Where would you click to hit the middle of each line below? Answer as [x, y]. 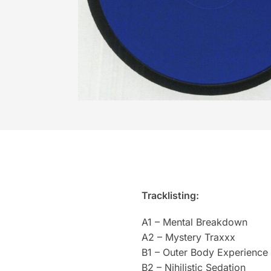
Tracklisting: [170, 196]
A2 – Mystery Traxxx [188, 237]
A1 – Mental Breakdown [194, 222]
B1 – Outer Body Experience [204, 253]
